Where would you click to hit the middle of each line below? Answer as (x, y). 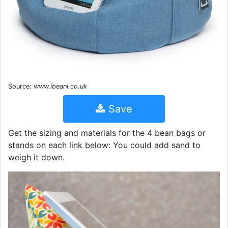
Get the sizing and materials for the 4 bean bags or (107, 133)
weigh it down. (36, 157)
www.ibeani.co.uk (60, 86)
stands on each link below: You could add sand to (104, 145)
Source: (21, 86)
